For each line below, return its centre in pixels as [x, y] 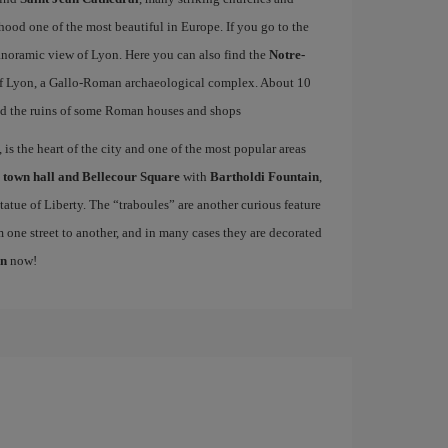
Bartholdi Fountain [264, 176]
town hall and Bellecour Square [91, 176]
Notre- [286, 54]
